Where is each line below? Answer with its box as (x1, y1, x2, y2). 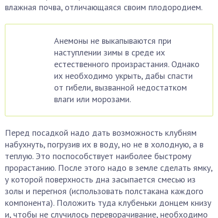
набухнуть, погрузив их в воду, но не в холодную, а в (5, 139, 203, 150)
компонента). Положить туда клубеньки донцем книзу (5, 197, 211, 209)
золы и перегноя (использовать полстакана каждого (5, 185, 203, 197)
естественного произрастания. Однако (54, 58, 200, 70)
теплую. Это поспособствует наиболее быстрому (5, 150, 191, 162)
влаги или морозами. (54, 93, 131, 105)
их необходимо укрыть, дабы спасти (54, 70, 193, 82)
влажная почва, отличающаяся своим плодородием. (5, 1, 202, 13)
